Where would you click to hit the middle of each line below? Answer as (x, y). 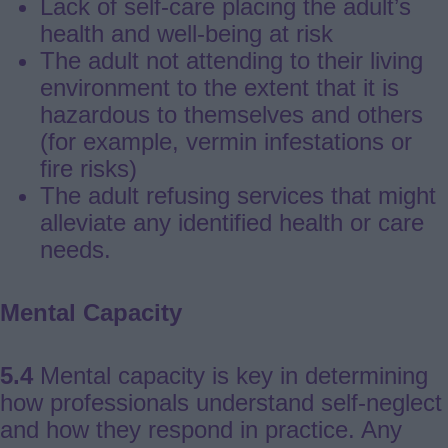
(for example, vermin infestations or (226, 141)
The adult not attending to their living (231, 60)
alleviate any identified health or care (232, 222)
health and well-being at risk (186, 33)
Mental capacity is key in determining (230, 375)
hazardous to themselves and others (231, 114)
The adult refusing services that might (238, 195)
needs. (75, 249)
